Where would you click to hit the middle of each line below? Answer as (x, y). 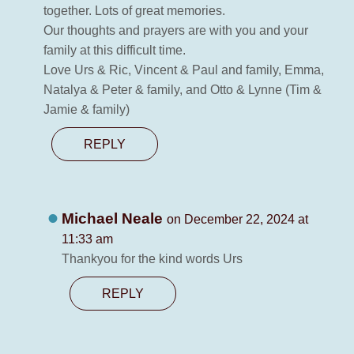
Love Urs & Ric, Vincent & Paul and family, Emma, (184, 70)
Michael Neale (115, 219)
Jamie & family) (87, 110)
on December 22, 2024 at (238, 220)
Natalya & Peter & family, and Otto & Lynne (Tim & (183, 90)
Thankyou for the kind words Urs (153, 259)
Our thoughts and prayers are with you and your (176, 31)
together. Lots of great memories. (134, 11)
